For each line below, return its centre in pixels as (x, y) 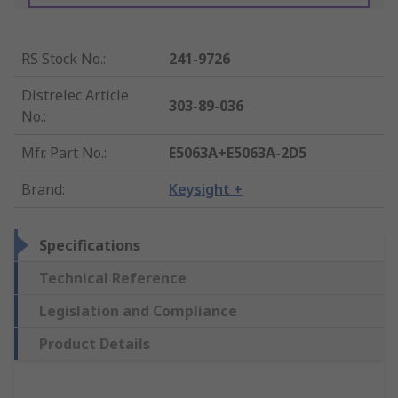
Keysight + (206, 190)
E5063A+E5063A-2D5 (238, 153)
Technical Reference (113, 279)
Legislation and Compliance (138, 311)
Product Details (95, 344)
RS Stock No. (62, 59)
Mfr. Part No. (63, 153)
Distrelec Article (75, 96)
